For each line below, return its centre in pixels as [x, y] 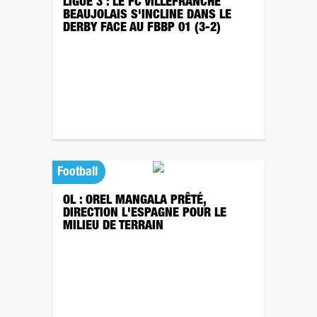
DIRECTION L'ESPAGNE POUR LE [145, 214]
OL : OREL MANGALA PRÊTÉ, [134, 201]
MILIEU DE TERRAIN [113, 226]
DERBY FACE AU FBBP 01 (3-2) [142, 28]
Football [77, 173]
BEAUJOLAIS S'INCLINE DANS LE [147, 16]
